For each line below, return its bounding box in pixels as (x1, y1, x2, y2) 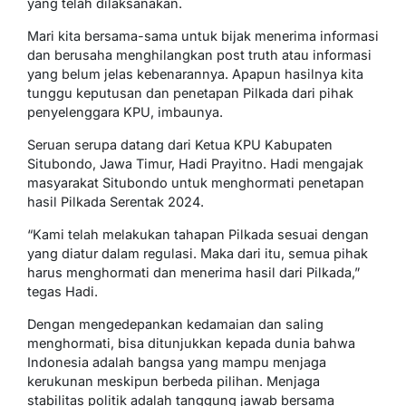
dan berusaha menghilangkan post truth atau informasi (27, 47, 372, 63)
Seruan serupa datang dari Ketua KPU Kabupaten (27, 137, 333, 152)
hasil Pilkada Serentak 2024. (27, 194, 204, 209)
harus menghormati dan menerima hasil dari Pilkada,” (27, 265, 360, 280)
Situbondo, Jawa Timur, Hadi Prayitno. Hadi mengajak (27, 156, 363, 171)
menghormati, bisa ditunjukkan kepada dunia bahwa (27, 335, 355, 351)
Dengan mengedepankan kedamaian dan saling (27, 316, 324, 332)
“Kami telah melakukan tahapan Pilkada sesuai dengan (27, 227, 369, 242)
